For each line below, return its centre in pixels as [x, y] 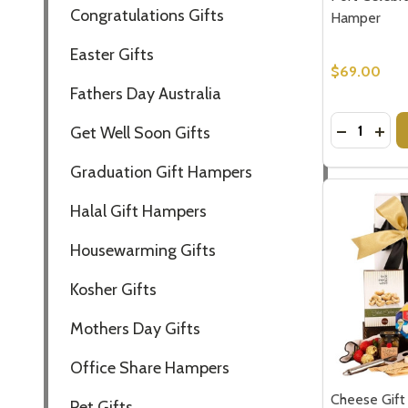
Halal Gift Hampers [138, 211]
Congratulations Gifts [147, 15]
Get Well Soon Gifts [140, 133]
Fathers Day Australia [146, 93]
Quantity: [359, 123]
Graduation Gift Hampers [161, 172]
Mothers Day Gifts [135, 328]
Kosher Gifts [113, 289]
